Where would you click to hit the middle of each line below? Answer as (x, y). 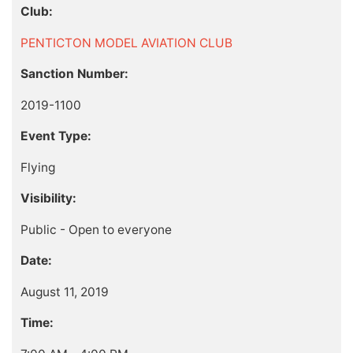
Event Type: (56, 136)
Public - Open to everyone (96, 229)
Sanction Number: (74, 74)
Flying (37, 167)
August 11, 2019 (64, 292)
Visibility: (48, 199)
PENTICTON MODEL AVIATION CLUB (126, 43)
